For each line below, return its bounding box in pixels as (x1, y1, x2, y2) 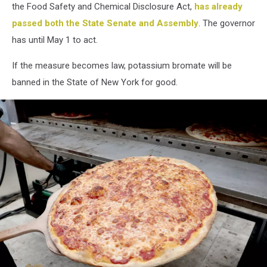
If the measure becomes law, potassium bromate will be (12, 60, 232, 72)
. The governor (198, 18, 255, 29)
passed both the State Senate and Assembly (12, 18, 198, 29)
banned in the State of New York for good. (12, 77, 178, 88)
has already (194, 1, 243, 13)
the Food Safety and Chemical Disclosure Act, (12, 1, 194, 13)
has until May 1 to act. (12, 35, 98, 46)
